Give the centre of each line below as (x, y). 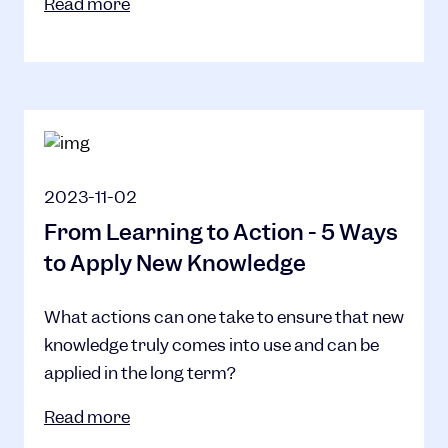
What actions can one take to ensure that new (224, 317)
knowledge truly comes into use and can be (211, 345)
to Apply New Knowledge (175, 264)
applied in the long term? (139, 373)
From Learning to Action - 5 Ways (221, 233)
